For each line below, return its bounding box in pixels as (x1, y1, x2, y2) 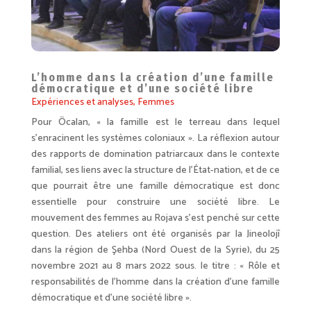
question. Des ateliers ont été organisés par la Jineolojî (31, 226, 280, 242)
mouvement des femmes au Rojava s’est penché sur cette (31, 210, 280, 226)
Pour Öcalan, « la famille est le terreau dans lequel (31, 114, 280, 131)
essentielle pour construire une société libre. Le (31, 194, 280, 210)
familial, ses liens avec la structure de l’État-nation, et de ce (31, 162, 280, 178)
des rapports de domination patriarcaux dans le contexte (31, 146, 280, 162)
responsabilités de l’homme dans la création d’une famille (31, 274, 280, 290)
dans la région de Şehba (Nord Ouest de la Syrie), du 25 (31, 242, 280, 258)
